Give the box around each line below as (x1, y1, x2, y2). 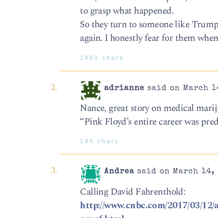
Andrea (104, 168, 135, 176)
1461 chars (80, 54, 125, 61)
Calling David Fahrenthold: (80, 184, 186, 199)
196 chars (80, 138, 120, 145)
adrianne (104, 84, 145, 92)
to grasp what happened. (80, 4, 174, 18)
